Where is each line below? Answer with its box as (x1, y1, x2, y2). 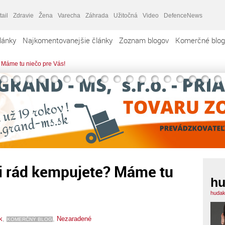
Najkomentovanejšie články (23, 35, 113, 45)
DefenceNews (164, 12, 202, 19)
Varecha (58, 12, 80, 19)
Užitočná (114, 12, 138, 19)
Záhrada (85, 12, 108, 19)
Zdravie (13, 12, 34, 19)
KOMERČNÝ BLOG (7, 216, 52, 222)
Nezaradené (57, 214, 91, 222)
